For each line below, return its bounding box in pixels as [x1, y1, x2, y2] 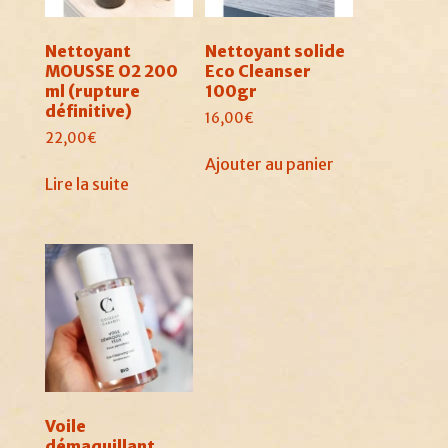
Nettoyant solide [205, 41, 346, 62]
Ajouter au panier [205, 154, 335, 175]
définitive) [44, 101, 132, 122]
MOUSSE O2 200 [44, 61, 178, 82]
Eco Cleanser [205, 61, 312, 82]
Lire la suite [44, 174, 129, 195]
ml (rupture [44, 81, 140, 102]
